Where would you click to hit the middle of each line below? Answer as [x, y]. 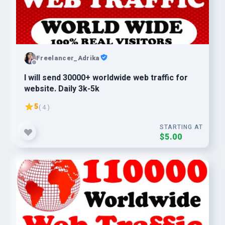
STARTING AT [181, 127]
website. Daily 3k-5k [62, 89]
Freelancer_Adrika [68, 58]
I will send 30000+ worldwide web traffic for [106, 78]
